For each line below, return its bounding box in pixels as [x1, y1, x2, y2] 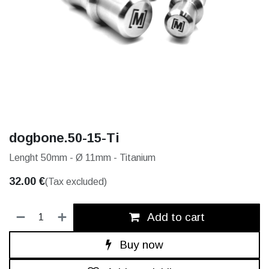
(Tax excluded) [45, 177, 107, 187]
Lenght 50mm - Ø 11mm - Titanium [9, 153, 156, 163]
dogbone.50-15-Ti [9, 130, 119, 145]
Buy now [116, 238, 163, 251]
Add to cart [144, 211, 205, 223]
